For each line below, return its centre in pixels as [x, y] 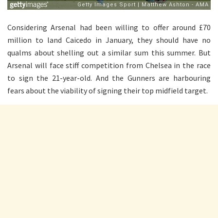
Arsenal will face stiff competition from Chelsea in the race [109, 65]
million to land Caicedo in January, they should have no [109, 40]
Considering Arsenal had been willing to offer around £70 [109, 27]
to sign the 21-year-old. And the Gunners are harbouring [109, 78]
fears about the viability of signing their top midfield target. [108, 90]
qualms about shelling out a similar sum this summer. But [109, 52]
